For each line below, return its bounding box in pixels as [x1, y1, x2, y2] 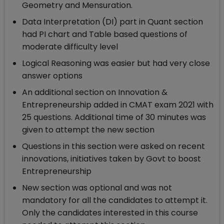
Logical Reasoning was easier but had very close [22, 57, 210, 69]
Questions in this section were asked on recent [22, 140, 205, 152]
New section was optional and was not [22, 182, 172, 194]
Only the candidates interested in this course [22, 207, 198, 219]
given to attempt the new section [22, 124, 154, 136]
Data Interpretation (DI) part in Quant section [22, 16, 203, 28]
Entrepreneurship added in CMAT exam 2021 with [22, 99, 213, 111]
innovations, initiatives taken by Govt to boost [22, 153, 201, 165]
